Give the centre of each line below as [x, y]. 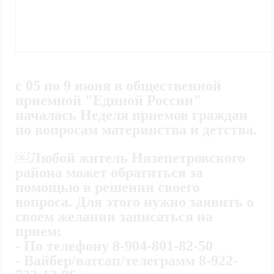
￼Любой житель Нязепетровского [130, 158]
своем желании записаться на [114, 217]
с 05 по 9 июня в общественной [118, 86]
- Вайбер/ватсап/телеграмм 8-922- [127, 261]
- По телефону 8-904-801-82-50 [114, 246]
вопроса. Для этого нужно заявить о [135, 202]
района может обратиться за [109, 172]
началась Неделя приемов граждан [131, 115]
